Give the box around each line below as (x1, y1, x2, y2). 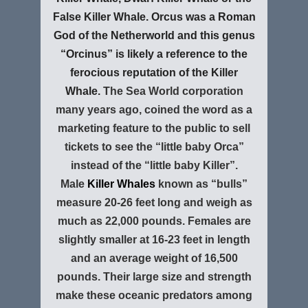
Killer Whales (87, 178, 155, 190)
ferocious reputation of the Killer (70, 67, 238, 78)
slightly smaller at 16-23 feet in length (58, 234, 250, 245)
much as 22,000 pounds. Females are (57, 215, 251, 227)
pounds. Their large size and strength (56, 271, 252, 283)
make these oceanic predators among (56, 289, 252, 301)
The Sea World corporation (100, 85, 243, 97)
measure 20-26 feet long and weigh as (56, 197, 252, 208)
